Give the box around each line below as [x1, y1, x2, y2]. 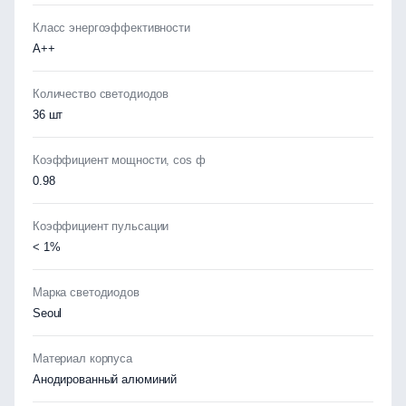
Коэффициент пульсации [33, 219, 169, 233]
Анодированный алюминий [33, 372, 178, 386]
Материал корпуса [33, 352, 132, 365]
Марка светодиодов [33, 285, 140, 299]
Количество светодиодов [33, 87, 169, 101]
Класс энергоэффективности [33, 21, 190, 34]
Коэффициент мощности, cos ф [33, 153, 206, 167]
